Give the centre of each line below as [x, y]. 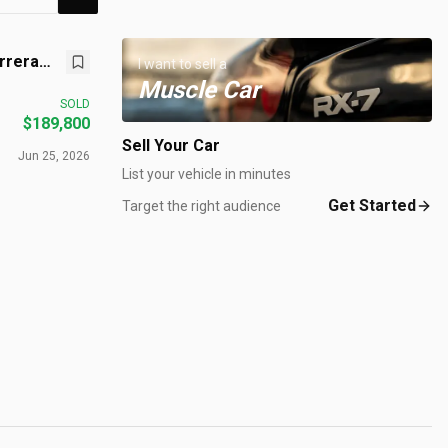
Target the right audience [201, 206]
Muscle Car [199, 90]
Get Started [372, 205]
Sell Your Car [171, 145]
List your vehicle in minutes [206, 174]
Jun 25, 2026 [54, 156]
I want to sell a [182, 64]
